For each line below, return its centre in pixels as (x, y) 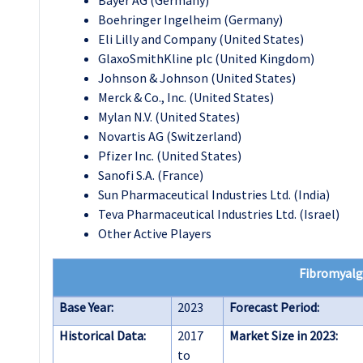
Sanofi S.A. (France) (151, 175)
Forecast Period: (274, 307)
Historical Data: (102, 335)
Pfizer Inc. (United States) (170, 156)
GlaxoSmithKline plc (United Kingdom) (206, 58)
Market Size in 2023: (284, 335)
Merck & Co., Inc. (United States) (186, 97)
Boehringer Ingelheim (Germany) (190, 19)
